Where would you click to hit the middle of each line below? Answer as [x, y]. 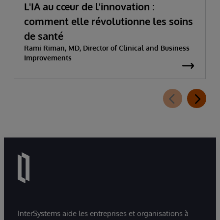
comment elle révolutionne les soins [109, 21]
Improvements [48, 58]
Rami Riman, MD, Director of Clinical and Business [107, 48]
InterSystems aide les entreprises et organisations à [103, 213]
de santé [44, 36]
